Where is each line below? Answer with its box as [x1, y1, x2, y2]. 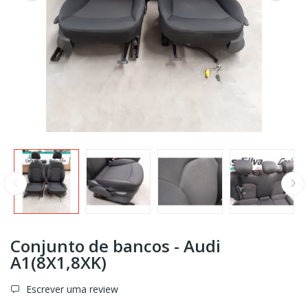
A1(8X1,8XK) [10, 251, 107, 274]
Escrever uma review [23, 283, 118, 296]
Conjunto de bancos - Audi [10, 234, 221, 258]
